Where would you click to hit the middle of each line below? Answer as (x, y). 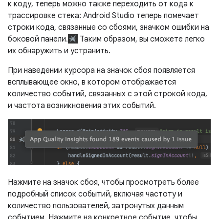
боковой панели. (38, 39)
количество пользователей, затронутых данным (96, 206)
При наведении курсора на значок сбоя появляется (101, 71)
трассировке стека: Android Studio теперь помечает (103, 16)
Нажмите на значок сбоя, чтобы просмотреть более (103, 182)
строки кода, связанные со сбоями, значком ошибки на (109, 28)
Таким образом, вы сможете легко (142, 39)
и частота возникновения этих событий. (82, 106)
